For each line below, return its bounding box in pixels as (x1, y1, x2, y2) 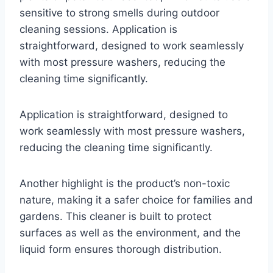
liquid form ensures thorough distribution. (19, 243, 222, 256)
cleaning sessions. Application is (19, 23, 177, 36)
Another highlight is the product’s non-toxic (19, 177, 230, 190)
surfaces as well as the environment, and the (19, 227, 241, 239)
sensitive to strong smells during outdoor (19, 7, 219, 19)
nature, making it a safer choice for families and (19, 194, 253, 207)
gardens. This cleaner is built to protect (19, 210, 211, 223)
